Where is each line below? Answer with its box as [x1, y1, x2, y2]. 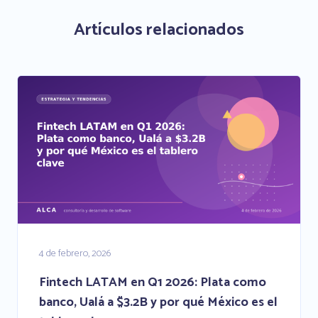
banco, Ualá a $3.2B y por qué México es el [39, 292, 278, 314]
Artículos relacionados [74, 16, 244, 44]
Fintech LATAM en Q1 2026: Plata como [39, 272, 266, 294]
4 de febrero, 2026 [39, 246, 111, 263]
